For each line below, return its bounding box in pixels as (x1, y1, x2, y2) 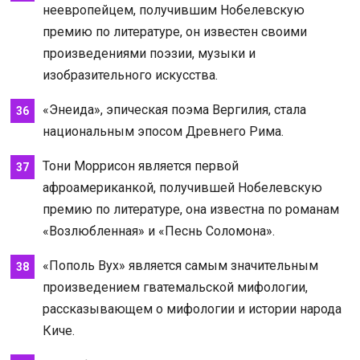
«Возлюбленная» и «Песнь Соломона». (42, 223, 275, 239)
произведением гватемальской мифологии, (42, 279, 308, 295)
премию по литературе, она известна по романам (42, 201, 339, 217)
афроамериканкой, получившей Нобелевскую (42, 179, 322, 195)
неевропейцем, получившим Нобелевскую (42, 2, 305, 18)
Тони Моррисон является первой (42, 157, 239, 174)
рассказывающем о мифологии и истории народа (42, 301, 342, 317)
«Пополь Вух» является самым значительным (42, 257, 318, 273)
